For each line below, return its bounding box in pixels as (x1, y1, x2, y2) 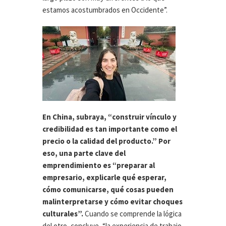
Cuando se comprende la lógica (83, 209, 182, 219)
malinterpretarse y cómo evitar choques (42, 197, 183, 207)
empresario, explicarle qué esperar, (42, 173, 166, 183)
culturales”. (42, 209, 83, 219)
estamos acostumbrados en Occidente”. (42, 5, 167, 15)
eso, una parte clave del (42, 148, 126, 158)
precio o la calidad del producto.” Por (42, 136, 171, 146)
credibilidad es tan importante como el (42, 124, 177, 134)
